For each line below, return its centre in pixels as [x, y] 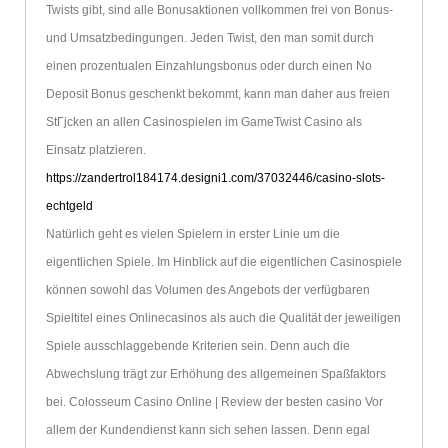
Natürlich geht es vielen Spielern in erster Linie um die [192, 234]
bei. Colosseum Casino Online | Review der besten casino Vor [214, 402]
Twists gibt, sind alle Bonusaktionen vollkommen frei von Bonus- [219, 10]
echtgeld [69, 206]
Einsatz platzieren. [95, 150]
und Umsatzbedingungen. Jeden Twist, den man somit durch [209, 38]
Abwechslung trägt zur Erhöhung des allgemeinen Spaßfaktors [215, 374]
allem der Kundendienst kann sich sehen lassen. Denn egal [207, 430]
